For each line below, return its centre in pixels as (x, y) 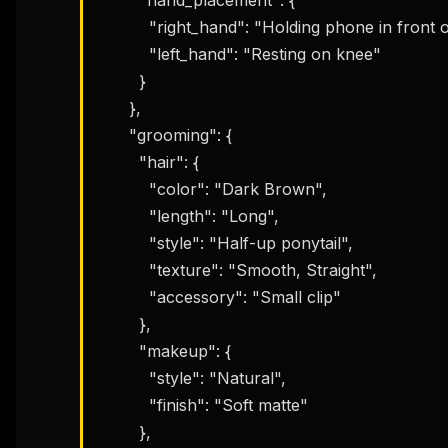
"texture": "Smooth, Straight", (124, 269)
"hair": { (119, 161)
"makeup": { (119, 350)
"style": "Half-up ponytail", (124, 242)
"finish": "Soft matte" (124, 404)
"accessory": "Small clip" (124, 296)
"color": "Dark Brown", (124, 188)
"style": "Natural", (124, 377)
